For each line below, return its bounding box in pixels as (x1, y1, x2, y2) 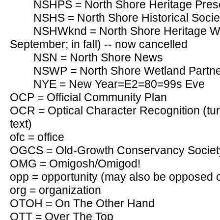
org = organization (10, 184, 101, 196)
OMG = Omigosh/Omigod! (10, 157, 140, 170)
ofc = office (10, 131, 64, 143)
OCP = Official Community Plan (10, 91, 167, 104)
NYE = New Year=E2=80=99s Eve (33, 78, 205, 90)
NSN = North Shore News (33, 51, 163, 64)
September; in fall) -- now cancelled (10, 38, 188, 51)
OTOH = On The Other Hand (10, 197, 155, 210)
